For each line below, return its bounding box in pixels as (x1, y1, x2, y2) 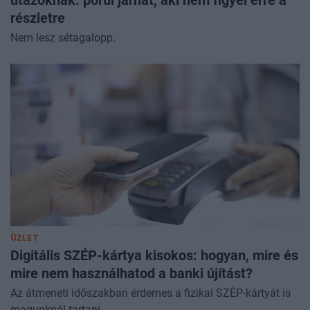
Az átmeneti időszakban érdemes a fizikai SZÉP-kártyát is (10, 286, 291, 300)
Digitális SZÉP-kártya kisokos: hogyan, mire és (10, 246, 298, 264)
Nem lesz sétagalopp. (10, 30, 116, 44)
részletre (10, 9, 65, 26)
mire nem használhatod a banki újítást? (10, 264, 253, 282)
